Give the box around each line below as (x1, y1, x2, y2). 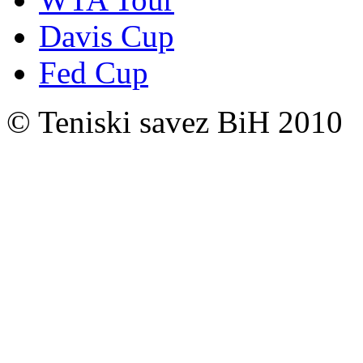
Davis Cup (39, 18, 174, 53)
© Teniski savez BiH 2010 (6, 104, 343, 139)
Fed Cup (39, 54, 148, 90)
